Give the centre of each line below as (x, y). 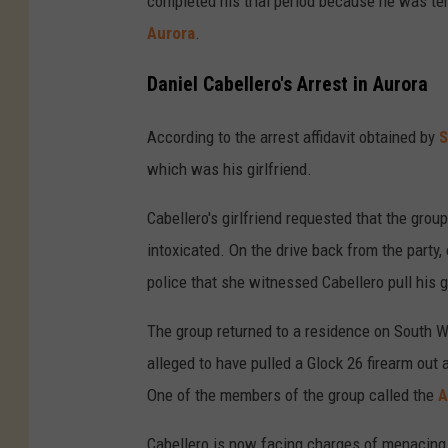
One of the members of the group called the (292, 394)
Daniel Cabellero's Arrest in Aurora (287, 84)
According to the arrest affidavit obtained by (293, 136)
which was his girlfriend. (229, 168)
